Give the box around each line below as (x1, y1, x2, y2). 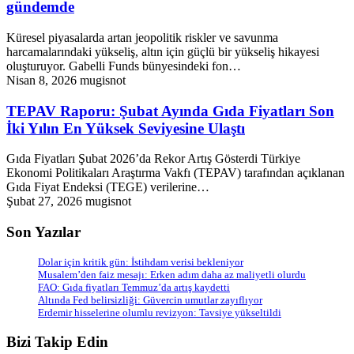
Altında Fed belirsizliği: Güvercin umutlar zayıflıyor (38, 293, 262, 306)
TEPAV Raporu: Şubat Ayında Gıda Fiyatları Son (6, 102, 334, 119)
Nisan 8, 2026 (6, 73, 77, 87)
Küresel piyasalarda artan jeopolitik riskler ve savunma (6, 30, 278, 44)
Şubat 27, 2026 (6, 194, 82, 209)
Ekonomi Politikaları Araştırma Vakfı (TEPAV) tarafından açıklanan (6, 166, 345, 180)
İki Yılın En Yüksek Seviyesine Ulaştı (6, 119, 245, 137)
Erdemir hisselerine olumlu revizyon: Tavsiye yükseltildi (38, 306, 281, 318)
